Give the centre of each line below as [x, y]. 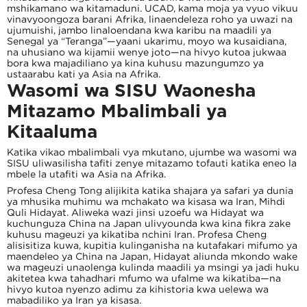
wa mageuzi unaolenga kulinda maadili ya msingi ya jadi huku [153, 267]
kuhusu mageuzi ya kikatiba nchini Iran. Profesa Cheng [137, 234]
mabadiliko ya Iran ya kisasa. [74, 300]
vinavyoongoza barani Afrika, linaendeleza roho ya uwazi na [150, 19]
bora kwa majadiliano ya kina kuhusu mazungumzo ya [135, 63]
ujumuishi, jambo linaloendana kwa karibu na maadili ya [139, 30]
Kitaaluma [52, 131]
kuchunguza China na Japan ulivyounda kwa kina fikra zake [149, 223]
